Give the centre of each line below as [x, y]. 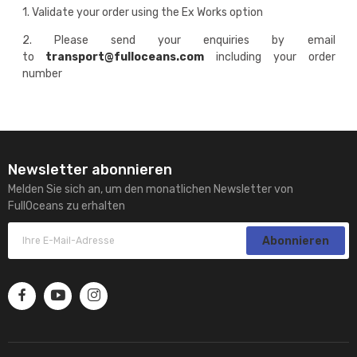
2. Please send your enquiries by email [178, 40]
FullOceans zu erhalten [67, 206]
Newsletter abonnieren [90, 170]
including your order [270, 57]
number [42, 73]
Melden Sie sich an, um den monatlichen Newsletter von [151, 190]
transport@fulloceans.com [125, 57]
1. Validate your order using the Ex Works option [142, 12]
